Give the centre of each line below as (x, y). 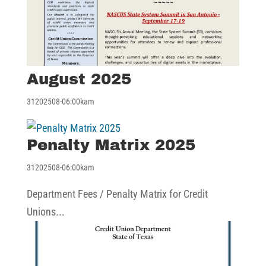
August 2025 (79, 79)
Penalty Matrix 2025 (111, 145)
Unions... (45, 211)
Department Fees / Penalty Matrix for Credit (117, 194)
